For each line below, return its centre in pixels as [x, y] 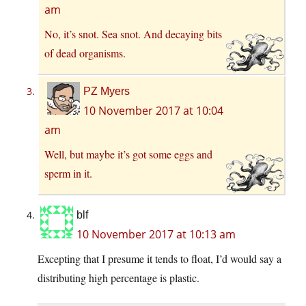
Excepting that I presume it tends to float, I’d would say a [159, 258]
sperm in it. [68, 173]
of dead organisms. [85, 53]
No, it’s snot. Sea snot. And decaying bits [133, 33]
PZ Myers [107, 91]
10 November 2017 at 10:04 [153, 110]
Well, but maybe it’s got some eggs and [128, 154]
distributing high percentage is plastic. [119, 277]
